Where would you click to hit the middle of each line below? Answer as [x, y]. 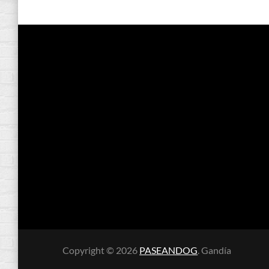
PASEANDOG [169, 250]
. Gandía [215, 250]
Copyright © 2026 [101, 250]
